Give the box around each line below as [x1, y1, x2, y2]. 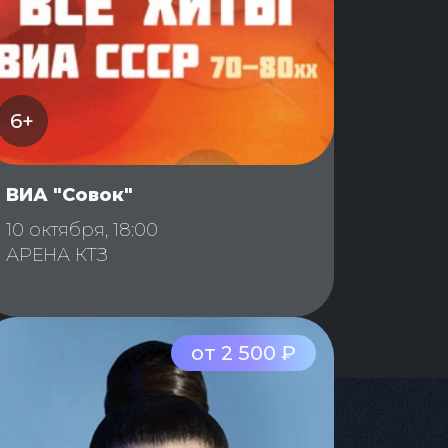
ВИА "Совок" [6, 184, 133, 207]
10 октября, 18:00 [6, 219, 158, 242]
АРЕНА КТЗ [6, 244, 108, 267]
